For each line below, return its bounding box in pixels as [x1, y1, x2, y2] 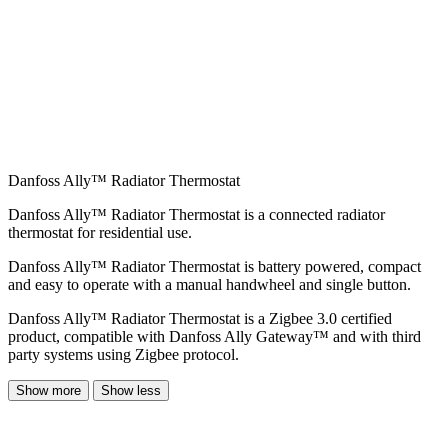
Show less [101, 382, 161, 398]
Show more [16, 382, 81, 398]
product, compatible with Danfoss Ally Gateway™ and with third [8, 327, 421, 345]
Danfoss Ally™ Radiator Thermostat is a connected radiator [8, 205, 385, 223]
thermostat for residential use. [8, 223, 192, 241]
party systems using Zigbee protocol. [8, 345, 239, 363]
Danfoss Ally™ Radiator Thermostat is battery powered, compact [8, 257, 421, 275]
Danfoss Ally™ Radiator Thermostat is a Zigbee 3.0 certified [8, 309, 392, 327]
